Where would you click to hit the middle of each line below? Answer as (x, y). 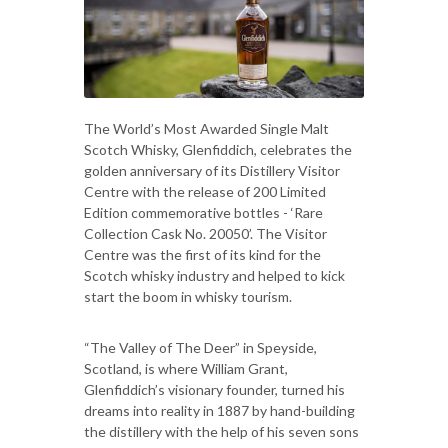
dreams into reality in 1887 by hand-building (219, 411)
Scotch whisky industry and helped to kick (214, 276)
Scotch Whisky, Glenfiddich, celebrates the (218, 150)
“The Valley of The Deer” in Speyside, (200, 348)
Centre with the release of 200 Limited (205, 192)
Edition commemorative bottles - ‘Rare (203, 213)
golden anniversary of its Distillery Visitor (212, 171)
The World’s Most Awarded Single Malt (206, 129)
